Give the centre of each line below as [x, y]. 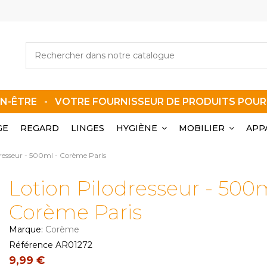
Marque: [26, 229]
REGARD [40, 128]
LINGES [88, 128]
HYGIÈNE [138, 128]
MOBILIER [203, 128]
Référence [31, 245]
